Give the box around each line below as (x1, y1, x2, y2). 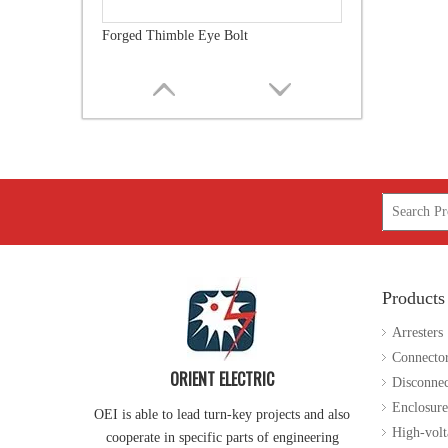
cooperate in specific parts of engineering (105, 430, 339, 445)
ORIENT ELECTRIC (170, 367, 274, 391)
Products (382, 288, 445, 308)
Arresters (392, 325, 443, 340)
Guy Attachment (102, 323, 194, 338)
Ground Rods (102, 28, 177, 43)
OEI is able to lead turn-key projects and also (94, 407, 350, 422)
